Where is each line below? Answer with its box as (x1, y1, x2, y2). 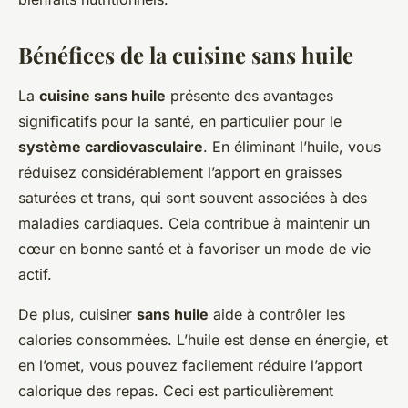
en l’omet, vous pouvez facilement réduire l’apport (18, 356, 362, 375)
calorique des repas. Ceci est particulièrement (18, 382, 333, 401)
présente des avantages (166, 87, 333, 106)
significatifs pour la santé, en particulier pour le (18, 112, 342, 131)
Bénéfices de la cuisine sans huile (18, 40, 353, 70)
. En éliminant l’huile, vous (203, 138, 381, 157)
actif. (18, 265, 52, 284)
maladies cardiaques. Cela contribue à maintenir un (18, 214, 370, 233)
